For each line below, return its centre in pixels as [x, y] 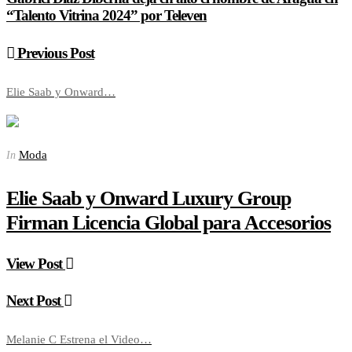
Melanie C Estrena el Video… [79, 340]
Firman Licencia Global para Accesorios [169, 222]
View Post [36, 263]
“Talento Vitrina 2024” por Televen [106, 16]
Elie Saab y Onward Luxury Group [148, 198]
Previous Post [54, 53]
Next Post [35, 301]
